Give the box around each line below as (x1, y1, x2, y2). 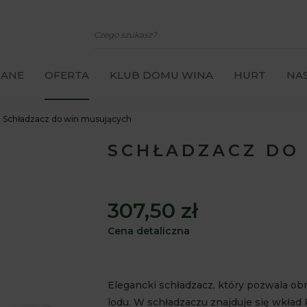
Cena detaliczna (107, 225, 190, 237)
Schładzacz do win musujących (3, 114, 132, 124)
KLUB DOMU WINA (109, 69, 213, 82)
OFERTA (44, 69, 89, 82)
